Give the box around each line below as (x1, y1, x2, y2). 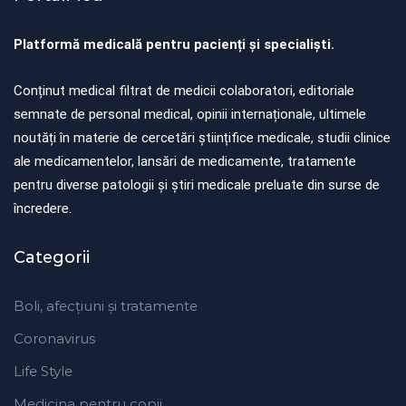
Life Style (14, 362, 72, 380)
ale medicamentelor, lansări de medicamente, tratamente (14, 152, 356, 169)
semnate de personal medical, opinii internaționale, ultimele (14, 105, 366, 122)
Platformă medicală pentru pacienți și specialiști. (14, 35, 334, 53)
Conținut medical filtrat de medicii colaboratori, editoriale (14, 82, 354, 99)
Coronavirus (14, 329, 95, 347)
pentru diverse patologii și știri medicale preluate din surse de (14, 176, 380, 193)
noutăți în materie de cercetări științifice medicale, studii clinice (14, 129, 391, 146)
